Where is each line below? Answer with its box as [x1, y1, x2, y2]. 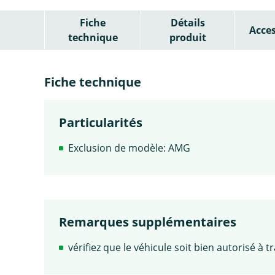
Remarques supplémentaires [59, 213, 236, 230]
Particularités [59, 114, 142, 131]
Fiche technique [44, 73, 141, 90]
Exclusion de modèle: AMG [68, 141, 190, 155]
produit [169, 30, 206, 44]
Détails [170, 15, 205, 29]
